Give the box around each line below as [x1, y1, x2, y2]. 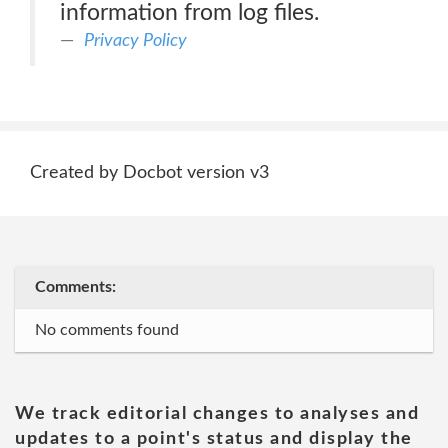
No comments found [35, 322, 179, 338]
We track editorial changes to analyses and [15, 405, 419, 423]
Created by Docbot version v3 [30, 164, 269, 182]
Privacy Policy [84, 31, 187, 50]
